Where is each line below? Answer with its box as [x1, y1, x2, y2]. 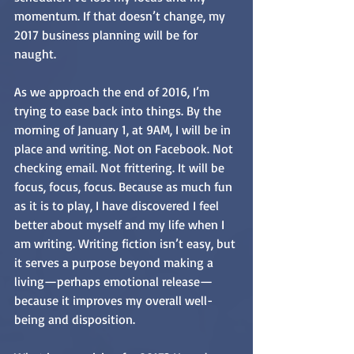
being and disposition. [14, 311, 135, 328]
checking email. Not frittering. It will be [14, 160, 228, 176]
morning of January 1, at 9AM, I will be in [14, 122, 234, 138]
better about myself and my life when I [14, 217, 228, 233]
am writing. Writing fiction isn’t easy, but [14, 235, 239, 252]
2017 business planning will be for [14, 27, 201, 43]
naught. [14, 46, 56, 62]
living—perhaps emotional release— [14, 273, 213, 290]
